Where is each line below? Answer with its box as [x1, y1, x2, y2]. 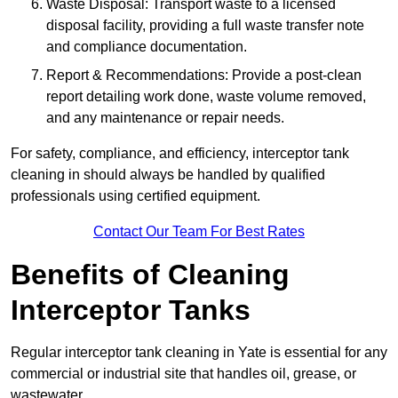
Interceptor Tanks [11, 294, 251, 327]
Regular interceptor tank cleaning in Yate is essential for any [11, 345, 387, 361]
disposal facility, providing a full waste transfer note [46, 18, 364, 34]
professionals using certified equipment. [11, 188, 260, 204]
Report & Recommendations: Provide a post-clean [46, 68, 362, 84]
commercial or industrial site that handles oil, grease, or [11, 366, 356, 382]
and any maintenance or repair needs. [46, 110, 284, 126]
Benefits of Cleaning [11, 259, 290, 291]
